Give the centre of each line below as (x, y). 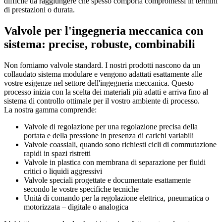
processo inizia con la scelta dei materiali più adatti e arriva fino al (106, 92)
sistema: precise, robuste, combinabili (100, 44)
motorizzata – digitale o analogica (76, 207)
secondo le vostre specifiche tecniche (81, 189)
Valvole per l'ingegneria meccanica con (104, 30)
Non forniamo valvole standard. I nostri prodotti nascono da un (102, 65)
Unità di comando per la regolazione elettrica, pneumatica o (116, 198)
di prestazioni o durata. (39, 9)
